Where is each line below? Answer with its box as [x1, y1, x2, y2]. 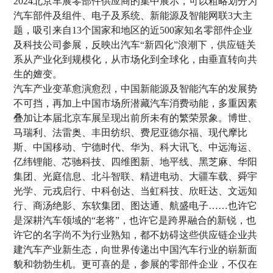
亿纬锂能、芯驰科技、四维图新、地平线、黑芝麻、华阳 [13, 156, 258, 167]
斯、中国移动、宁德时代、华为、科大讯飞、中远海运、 [13, 141, 258, 152]
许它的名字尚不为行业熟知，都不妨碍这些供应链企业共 [13, 229, 258, 240]
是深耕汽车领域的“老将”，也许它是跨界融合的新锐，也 [13, 214, 257, 225]
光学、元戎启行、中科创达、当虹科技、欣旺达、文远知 [13, 185, 258, 196]
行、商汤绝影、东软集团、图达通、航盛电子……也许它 [13, 200, 258, 211]
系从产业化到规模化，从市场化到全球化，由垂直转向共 [13, 54, 258, 65]
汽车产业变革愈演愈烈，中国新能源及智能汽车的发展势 [13, 83, 258, 94]
